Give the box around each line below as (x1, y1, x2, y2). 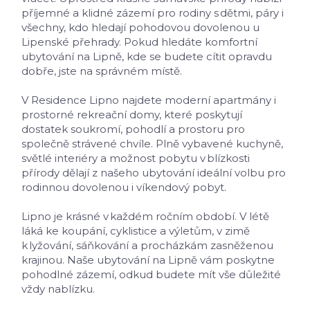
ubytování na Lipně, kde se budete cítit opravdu (21, 50, 272, 64)
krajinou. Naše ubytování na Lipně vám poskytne (21, 253, 275, 267)
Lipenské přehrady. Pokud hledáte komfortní (21, 35, 257, 49)
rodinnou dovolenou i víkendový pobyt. (21, 181, 226, 194)
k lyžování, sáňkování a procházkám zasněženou (21, 239, 273, 253)
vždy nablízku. (21, 282, 95, 296)
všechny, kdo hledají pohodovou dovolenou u (21, 21, 259, 35)
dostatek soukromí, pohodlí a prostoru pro (21, 122, 245, 136)
